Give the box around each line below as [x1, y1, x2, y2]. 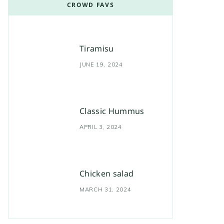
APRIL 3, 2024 [79, 123, 122, 130]
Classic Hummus [79, 105, 144, 116]
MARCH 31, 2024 [79, 185, 131, 193]
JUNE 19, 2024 [79, 60, 123, 68]
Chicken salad [79, 167, 134, 179]
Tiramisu [79, 42, 114, 54]
